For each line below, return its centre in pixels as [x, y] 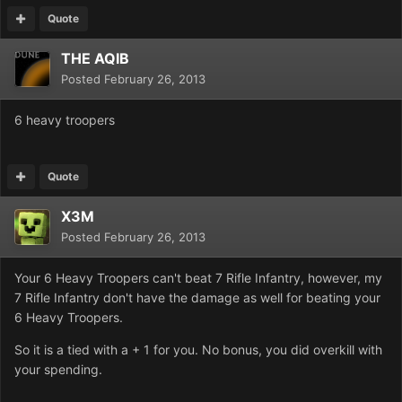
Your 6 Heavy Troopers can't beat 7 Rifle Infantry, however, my [198, 278]
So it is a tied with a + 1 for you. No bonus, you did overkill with [198, 350]
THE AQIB [95, 59]
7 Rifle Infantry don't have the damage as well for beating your [197, 298]
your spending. [58, 370]
